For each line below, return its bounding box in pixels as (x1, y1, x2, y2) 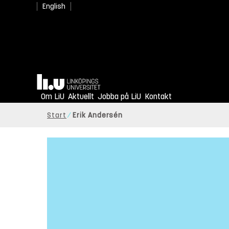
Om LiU (41, 91, 64, 102)
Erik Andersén (73, 111, 123, 120)
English (42, 2, 65, 11)
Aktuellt (68, 91, 94, 102)
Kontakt (145, 91, 172, 102)
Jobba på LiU (98, 91, 141, 102)
